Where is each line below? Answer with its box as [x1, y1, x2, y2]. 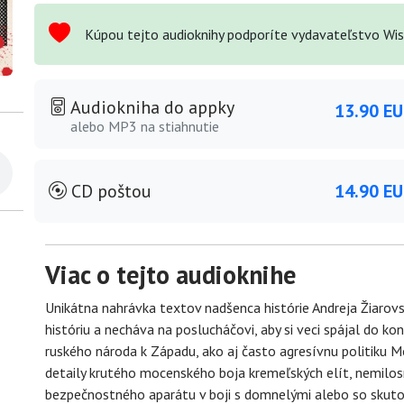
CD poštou [67, 179, 151, 203]
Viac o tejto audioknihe [45, 257, 296, 291]
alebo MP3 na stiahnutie [70, 116, 219, 135]
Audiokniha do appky [67, 95, 234, 119]
